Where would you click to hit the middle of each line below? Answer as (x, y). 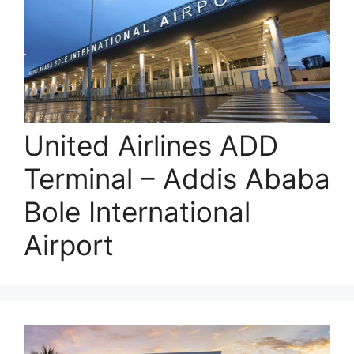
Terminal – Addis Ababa (177, 178)
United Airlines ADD (151, 145)
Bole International (137, 211)
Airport (69, 245)
